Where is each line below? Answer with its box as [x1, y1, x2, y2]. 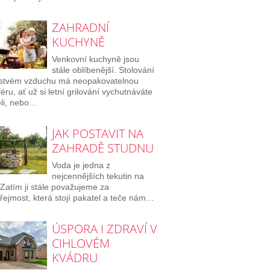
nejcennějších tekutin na [51, 171, 144, 181]
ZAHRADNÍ [51, 19, 109, 36]
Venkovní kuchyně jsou [51, 54, 139, 64]
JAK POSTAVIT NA [51, 125, 143, 142]
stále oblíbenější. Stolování [51, 65, 154, 75]
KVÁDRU [51, 250, 98, 266]
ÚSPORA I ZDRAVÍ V [51, 221, 157, 237]
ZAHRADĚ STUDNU [51, 140, 154, 157]
